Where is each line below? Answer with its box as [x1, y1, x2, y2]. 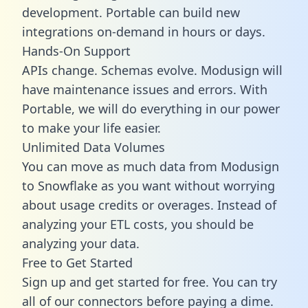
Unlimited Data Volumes [22, 138, 165, 155]
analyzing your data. [22, 234, 140, 252]
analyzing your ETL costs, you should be [22, 215, 254, 232]
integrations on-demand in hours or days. [22, 23, 265, 40]
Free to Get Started [22, 254, 133, 271]
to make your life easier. [22, 119, 161, 136]
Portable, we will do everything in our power [22, 100, 280, 117]
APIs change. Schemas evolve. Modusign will [22, 61, 283, 78]
